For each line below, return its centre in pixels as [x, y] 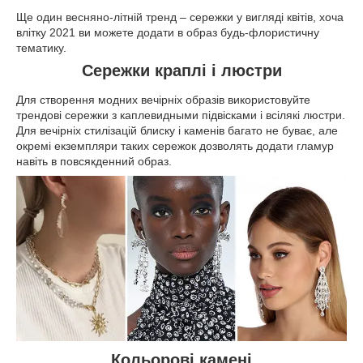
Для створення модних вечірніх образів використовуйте [163, 99]
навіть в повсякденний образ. [94, 161]
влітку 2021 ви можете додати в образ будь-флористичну [168, 33]
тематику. [41, 48]
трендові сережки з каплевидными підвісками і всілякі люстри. [181, 115]
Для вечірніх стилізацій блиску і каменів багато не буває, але [177, 130]
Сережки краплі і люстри [181, 71]
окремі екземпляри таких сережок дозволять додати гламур [175, 145]
